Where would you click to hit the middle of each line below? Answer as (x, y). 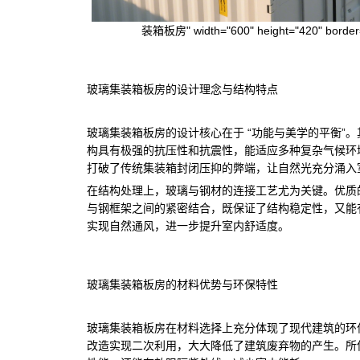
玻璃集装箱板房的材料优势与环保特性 (182, 284)
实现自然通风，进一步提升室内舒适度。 (188, 225)
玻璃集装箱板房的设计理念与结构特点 (182, 89)
